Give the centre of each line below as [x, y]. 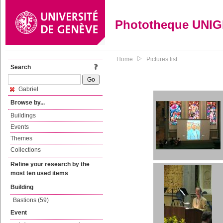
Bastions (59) [31, 200]
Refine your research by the [50, 164]
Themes [21, 138]
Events [20, 127]
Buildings [23, 115]
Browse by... [28, 103]
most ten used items [39, 173]
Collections [26, 150]
